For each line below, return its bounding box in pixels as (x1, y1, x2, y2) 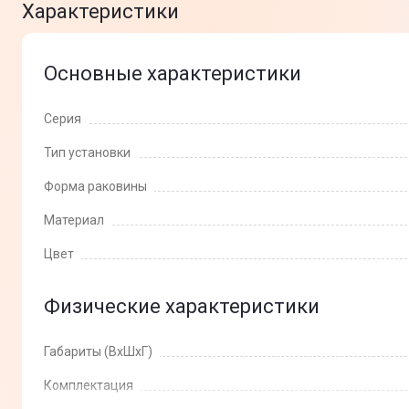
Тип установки (44, 145, 131, 160)
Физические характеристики (44, 295, 320, 318)
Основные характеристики (44, 62, 301, 85)
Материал (44, 213, 104, 227)
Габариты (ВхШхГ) (44, 344, 152, 359)
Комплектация (44, 378, 133, 393)
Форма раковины (44, 179, 147, 194)
